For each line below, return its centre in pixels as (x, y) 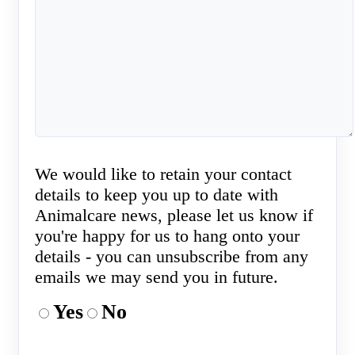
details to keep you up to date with (157, 195)
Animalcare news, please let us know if (174, 216)
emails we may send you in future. (157, 277)
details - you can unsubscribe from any (172, 257)
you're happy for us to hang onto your (167, 236)
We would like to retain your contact (163, 174)
